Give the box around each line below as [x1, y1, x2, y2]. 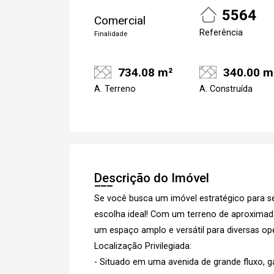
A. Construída [199, 83, 253, 94]
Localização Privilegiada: [94, 240, 191, 251]
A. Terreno [94, 83, 136, 94]
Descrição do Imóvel [94, 170, 209, 185]
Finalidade [94, 30, 127, 38]
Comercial [94, 13, 146, 28]
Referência [199, 28, 243, 38]
